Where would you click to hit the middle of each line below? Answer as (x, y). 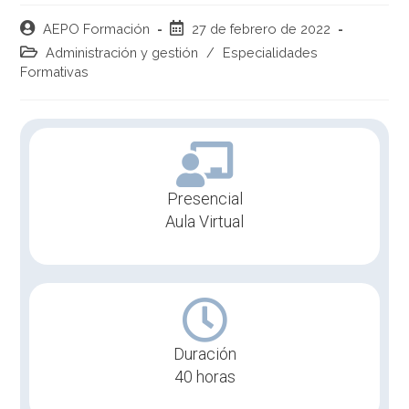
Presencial (204, 198)
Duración (204, 353)
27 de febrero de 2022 (262, 28)
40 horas (204, 376)
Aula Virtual (204, 221)
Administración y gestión (122, 52)
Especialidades (271, 52)
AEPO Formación (97, 28)
